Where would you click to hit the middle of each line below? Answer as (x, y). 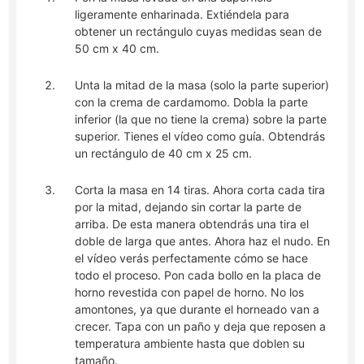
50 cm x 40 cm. (117, 49)
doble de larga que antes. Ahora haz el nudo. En (203, 241)
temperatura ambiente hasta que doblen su (190, 344)
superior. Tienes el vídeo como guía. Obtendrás (200, 136)
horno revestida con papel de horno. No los (190, 292)
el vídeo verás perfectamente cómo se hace (192, 258)
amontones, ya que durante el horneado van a (197, 310)
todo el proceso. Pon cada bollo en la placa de (198, 275)
